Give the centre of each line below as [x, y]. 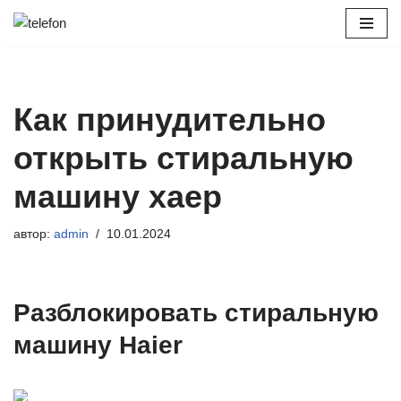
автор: [34, 234]
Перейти [39, 48]
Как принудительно [170, 119]
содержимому [56, 91]
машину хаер [118, 196]
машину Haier [98, 345]
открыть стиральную [183, 158]
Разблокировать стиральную [196, 313]
